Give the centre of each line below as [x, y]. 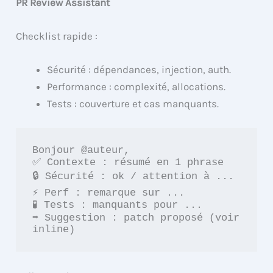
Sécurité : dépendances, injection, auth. [139, 70]
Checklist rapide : [57, 36]
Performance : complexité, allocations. [136, 87]
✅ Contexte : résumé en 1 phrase [128, 162]
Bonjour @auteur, [81, 150]
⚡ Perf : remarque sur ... [109, 193]
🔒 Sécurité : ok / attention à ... [133, 176]
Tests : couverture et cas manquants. [133, 104]
